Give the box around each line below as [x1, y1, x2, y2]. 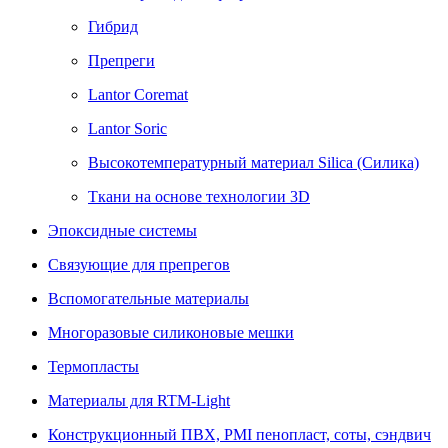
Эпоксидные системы [48, 222, 197, 240]
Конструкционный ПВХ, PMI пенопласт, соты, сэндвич [48, 426, 431, 444]
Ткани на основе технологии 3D [88, 188, 310, 206]
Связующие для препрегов [48, 256, 230, 274]
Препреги [88, 52, 155, 70]
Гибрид [88, 18, 138, 36]
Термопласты [48, 358, 139, 376]
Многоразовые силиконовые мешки [48, 324, 294, 342]
